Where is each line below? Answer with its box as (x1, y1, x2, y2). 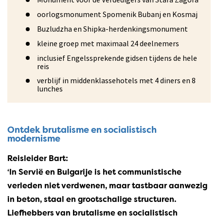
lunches (36, 84, 63, 94)
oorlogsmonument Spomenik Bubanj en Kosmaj (36, 9, 198, 19)
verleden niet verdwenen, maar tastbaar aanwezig (7, 182, 207, 190)
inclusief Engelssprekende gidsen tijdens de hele (36, 53, 197, 63)
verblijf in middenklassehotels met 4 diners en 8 (36, 75, 196, 86)
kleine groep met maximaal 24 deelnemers (36, 38, 179, 48)
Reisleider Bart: (7, 155, 68, 163)
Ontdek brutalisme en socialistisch (7, 126, 157, 135)
